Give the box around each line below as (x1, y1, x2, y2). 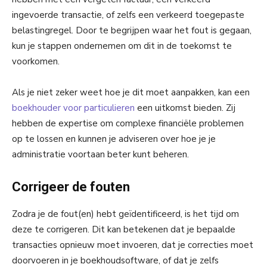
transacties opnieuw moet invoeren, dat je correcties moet (12, 238, 253, 251)
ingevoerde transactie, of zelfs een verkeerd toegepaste (12, 8, 244, 21)
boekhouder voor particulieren (12, 101, 135, 114)
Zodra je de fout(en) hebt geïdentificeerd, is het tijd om (12, 207, 239, 220)
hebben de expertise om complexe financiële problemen (12, 117, 244, 129)
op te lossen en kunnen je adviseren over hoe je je (12, 132, 216, 145)
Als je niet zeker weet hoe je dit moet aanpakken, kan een (12, 86, 250, 98)
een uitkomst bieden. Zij (135, 101, 235, 114)
